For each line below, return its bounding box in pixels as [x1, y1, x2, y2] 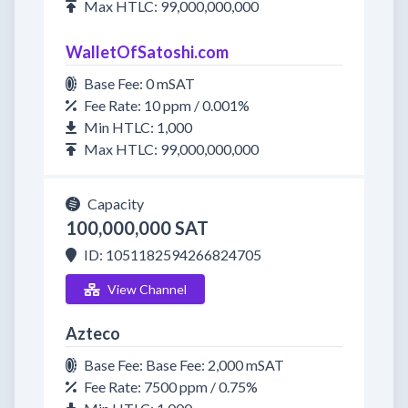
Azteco [66, 323, 120, 343]
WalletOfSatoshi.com [66, 42, 229, 62]
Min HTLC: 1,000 [84, 118, 192, 136]
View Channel [107, 281, 187, 297]
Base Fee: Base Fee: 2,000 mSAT [84, 356, 284, 373]
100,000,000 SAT [66, 217, 209, 239]
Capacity [87, 195, 144, 212]
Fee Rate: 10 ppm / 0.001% [84, 97, 250, 114]
